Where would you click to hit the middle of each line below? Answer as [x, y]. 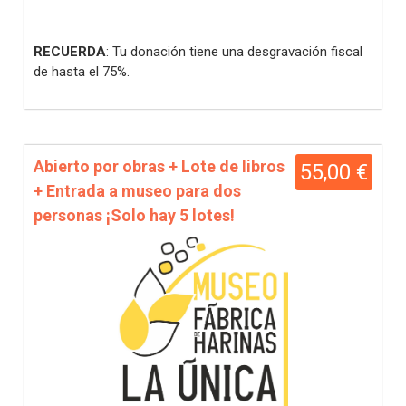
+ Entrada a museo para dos [137, 191]
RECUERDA [70, 52]
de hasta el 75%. [82, 72]
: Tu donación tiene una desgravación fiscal [234, 52]
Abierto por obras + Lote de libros [159, 166]
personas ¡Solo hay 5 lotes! [134, 215]
